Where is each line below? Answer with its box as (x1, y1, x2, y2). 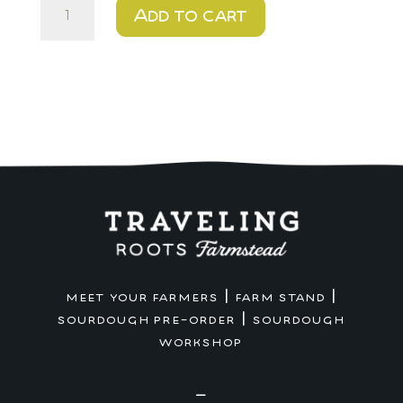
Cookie (39, 75, 85, 92)
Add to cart (133, 5, 247, 25)
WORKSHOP (159, 336, 244, 348)
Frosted (39, 33, 90, 50)
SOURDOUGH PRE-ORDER (58, 314, 237, 326)
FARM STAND (235, 291, 326, 303)
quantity (39, 95, 93, 112)
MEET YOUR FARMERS (66, 291, 219, 303)
